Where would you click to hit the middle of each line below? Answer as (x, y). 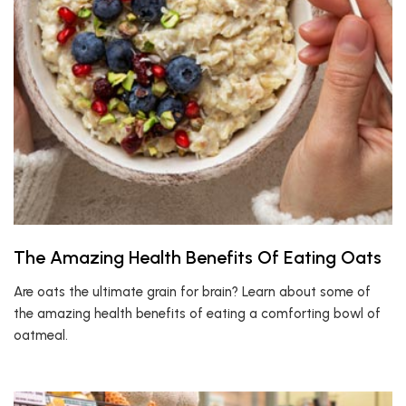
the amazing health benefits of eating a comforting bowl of (197, 314)
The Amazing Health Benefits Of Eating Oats (198, 257)
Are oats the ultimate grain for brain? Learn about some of (192, 292)
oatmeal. (41, 335)
